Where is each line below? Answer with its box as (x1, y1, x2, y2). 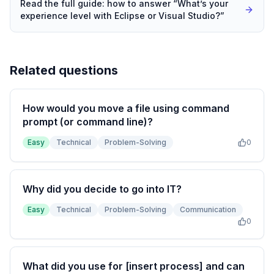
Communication (180, 205, 236, 214)
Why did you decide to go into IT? (23, 183, 182, 195)
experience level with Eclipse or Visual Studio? (20, 10, 220, 21)
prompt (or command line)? (23, 116, 153, 128)
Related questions (10, 63, 118, 78)
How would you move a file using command (23, 102, 229, 114)
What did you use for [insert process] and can (23, 260, 245, 272)
